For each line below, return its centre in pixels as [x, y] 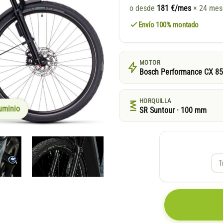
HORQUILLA [156, 101]
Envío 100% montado [168, 25]
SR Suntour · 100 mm [173, 111]
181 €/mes [174, 9]
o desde [143, 9]
